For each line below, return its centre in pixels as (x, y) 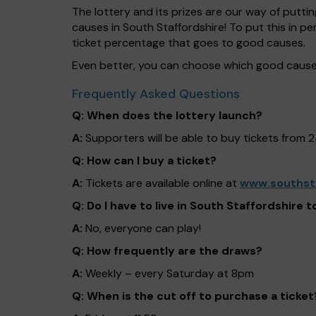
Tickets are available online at (161, 183)
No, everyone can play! (142, 228)
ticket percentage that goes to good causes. (189, 43)
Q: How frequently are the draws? (167, 251)
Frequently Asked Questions (156, 94)
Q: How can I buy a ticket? (144, 160)
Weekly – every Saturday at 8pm (168, 273)
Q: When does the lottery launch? (167, 115)
